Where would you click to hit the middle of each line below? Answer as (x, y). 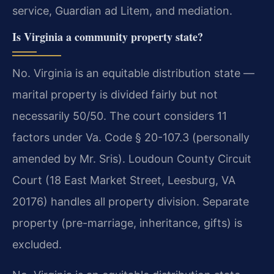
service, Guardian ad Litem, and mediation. (122, 10)
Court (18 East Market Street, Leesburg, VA (124, 180)
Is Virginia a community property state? (108, 36)
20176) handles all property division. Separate (131, 201)
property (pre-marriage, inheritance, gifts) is (127, 223)
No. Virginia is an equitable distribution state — (133, 73)
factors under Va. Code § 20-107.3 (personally (131, 137)
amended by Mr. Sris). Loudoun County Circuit (132, 158)
